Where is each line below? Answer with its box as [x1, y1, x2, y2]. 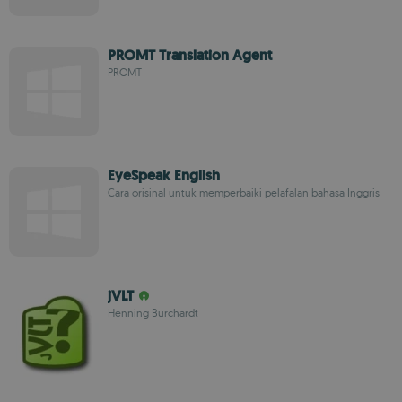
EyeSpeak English [108, 166, 220, 185]
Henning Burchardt [108, 306, 198, 319]
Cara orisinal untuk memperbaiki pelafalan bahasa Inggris [108, 186, 380, 199]
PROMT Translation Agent [108, 46, 272, 65]
